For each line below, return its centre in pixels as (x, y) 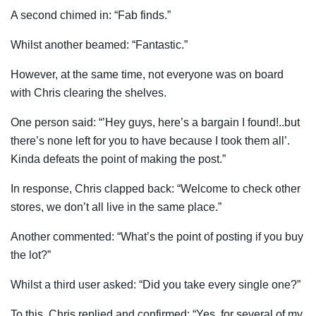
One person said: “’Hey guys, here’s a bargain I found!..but (155, 122)
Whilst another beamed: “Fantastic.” (101, 44)
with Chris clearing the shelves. (90, 92)
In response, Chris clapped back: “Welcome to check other (156, 188)
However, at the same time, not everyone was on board (147, 74)
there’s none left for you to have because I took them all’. (150, 140)
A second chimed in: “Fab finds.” (92, 15)
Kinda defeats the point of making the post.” (118, 159)
